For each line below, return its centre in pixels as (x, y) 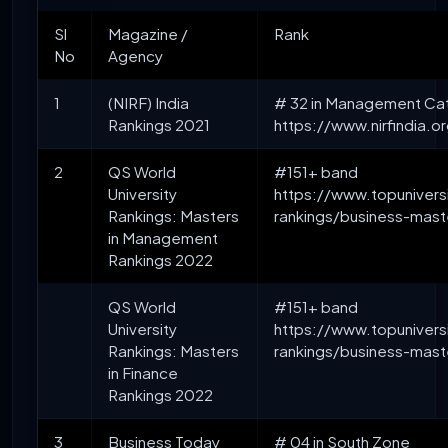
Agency (135, 56)
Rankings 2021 (159, 125)
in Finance (143, 373)
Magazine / (148, 34)
